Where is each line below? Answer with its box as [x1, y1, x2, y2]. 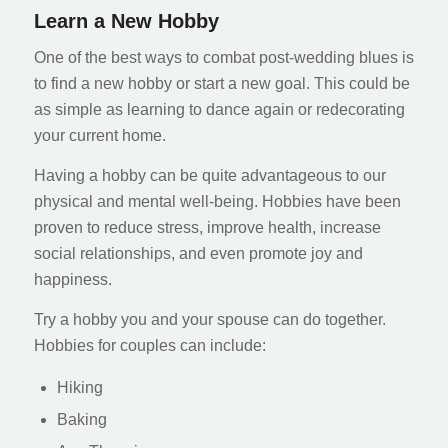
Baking [56, 411, 107, 429]
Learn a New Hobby [33, 9, 219, 32]
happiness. [33, 270, 112, 288]
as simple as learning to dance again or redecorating [33, 101, 405, 119]
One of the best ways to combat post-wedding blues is [33, 49, 414, 67]
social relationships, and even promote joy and [33, 244, 363, 262]
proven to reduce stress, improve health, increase [33, 218, 381, 236]
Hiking [56, 379, 103, 397]
